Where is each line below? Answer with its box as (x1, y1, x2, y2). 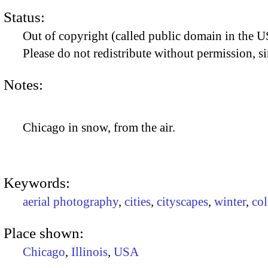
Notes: (4, 76, 43, 93)
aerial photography (23, 194, 118, 209)
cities (124, 194, 151, 209)
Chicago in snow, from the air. (23, 120, 175, 135)
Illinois (71, 244, 108, 259)
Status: (4, 8, 45, 25)
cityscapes (157, 194, 208, 209)
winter (214, 194, 246, 209)
